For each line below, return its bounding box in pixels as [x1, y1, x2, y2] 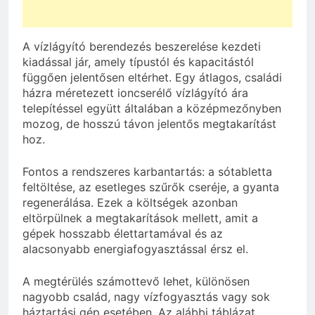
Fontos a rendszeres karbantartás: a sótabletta [22, 164, 272, 179]
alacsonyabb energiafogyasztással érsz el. [22, 241, 248, 256]
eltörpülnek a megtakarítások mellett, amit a [22, 210, 258, 225]
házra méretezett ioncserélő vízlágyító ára [22, 85, 248, 100]
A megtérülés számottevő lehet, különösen [22, 274, 250, 288]
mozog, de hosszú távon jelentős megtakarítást [22, 116, 276, 131]
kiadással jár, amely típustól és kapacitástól [22, 54, 254, 69]
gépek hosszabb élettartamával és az [22, 226, 223, 240]
